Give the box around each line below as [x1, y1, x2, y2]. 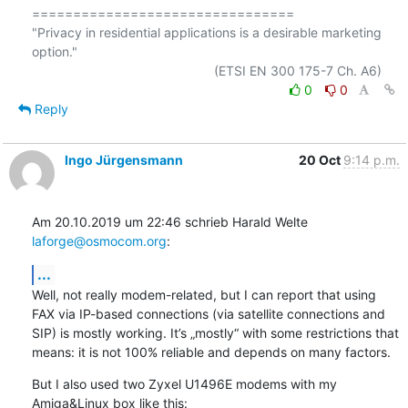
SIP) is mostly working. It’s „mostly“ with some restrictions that [31, 324, 399, 341]
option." [31, 43, 77, 59]
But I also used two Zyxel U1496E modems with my [31, 375, 337, 392]
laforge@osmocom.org [31, 232, 167, 249]
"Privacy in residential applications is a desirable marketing [31, 24, 382, 40]
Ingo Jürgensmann [64, 151, 183, 168]
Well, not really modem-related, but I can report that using [31, 286, 376, 302]
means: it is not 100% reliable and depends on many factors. [31, 343, 391, 360]
